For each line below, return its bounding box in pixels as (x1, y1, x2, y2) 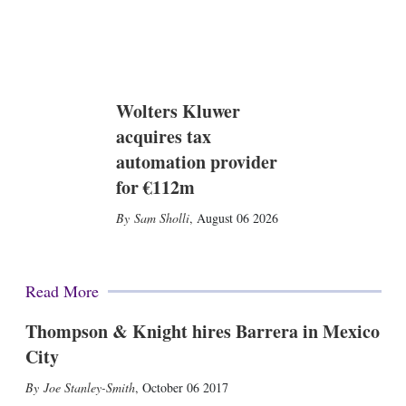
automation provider (115, 148, 277, 175)
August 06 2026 (196, 208, 278, 227)
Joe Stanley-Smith (43, 378, 135, 396)
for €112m (115, 173, 195, 200)
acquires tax (115, 122, 211, 150)
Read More (24, 279, 99, 302)
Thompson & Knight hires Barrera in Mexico (24, 317, 380, 344)
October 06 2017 (141, 378, 228, 396)
